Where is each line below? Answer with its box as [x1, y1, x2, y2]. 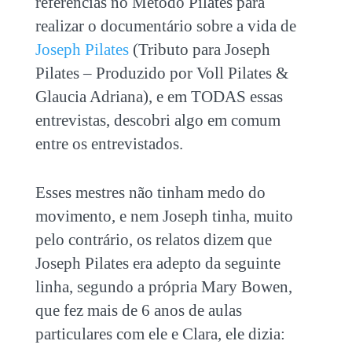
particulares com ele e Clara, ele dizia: [35, 324, 285, 343]
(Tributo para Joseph [128, 39, 270, 59]
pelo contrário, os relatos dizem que [35, 229, 272, 249]
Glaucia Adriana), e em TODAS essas [35, 86, 283, 106]
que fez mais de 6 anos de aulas [35, 300, 242, 320]
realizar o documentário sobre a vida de [35, 16, 296, 35]
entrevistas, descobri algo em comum [35, 110, 280, 130]
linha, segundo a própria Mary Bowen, [35, 277, 292, 296]
